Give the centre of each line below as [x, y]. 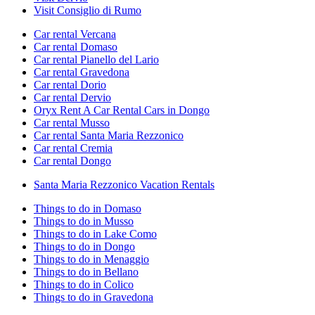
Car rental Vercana [75, 34]
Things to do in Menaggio [91, 259]
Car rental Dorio [70, 85]
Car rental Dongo [72, 161]
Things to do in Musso [84, 221]
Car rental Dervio [72, 98]
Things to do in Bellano [86, 272]
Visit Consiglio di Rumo [88, 11]
